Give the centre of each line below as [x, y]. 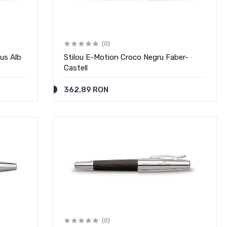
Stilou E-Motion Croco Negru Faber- [126, 57]
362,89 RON [86, 90]
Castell [76, 68]
